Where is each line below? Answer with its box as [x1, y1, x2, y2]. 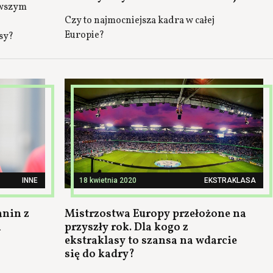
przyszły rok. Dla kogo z [65, 220, 188, 235]
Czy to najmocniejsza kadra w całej [65, 14, 214, 27]
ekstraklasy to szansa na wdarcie [65, 233, 237, 249]
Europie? [65, 29, 104, 42]
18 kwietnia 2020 [79, 176, 136, 185]
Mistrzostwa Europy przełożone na [65, 207, 246, 222]
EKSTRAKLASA [204, 176, 256, 185]
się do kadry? [65, 247, 135, 262]
